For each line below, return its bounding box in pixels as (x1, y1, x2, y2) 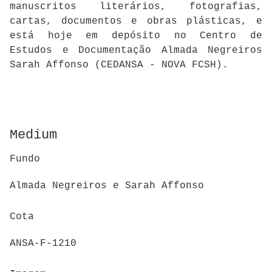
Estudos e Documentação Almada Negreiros (10, 45, 262, 56)
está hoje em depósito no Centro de (10, 30, 262, 41)
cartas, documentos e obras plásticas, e (10, 16, 262, 27)
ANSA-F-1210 (10, 238, 76, 250)
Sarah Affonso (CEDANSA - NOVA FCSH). (10, 59, 228, 70)
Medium (10, 127, 57, 143)
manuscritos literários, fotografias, (10, 1, 262, 12)
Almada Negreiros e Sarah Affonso (10, 180, 204, 192)
